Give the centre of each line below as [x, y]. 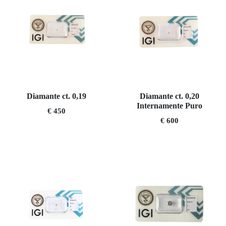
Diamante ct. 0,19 [56, 96]
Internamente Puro [169, 106]
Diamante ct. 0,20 [169, 96]
